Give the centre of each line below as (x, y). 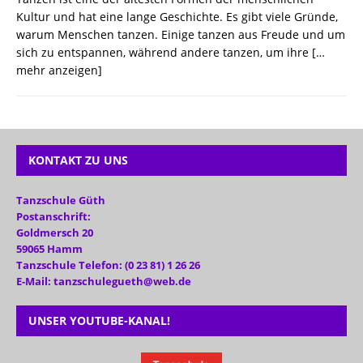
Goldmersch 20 (55, 233)
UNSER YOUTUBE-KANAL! (99, 321)
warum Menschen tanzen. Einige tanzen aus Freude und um (181, 35)
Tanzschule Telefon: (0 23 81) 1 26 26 (108, 265)
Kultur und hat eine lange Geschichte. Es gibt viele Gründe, (177, 17)
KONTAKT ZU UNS (78, 160)
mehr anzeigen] (59, 70)
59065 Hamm (58, 249)
